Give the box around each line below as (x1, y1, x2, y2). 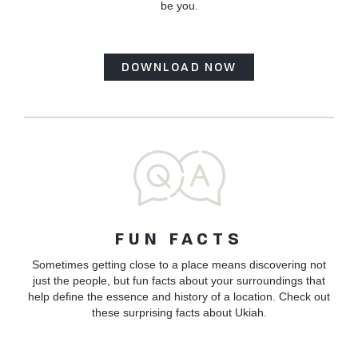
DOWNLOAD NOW (121, 58, 237, 74)
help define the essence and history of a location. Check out (28, 289, 330, 303)
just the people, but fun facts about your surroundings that (33, 273, 325, 287)
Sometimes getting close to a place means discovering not (32, 257, 326, 271)
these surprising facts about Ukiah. (91, 305, 267, 319)
